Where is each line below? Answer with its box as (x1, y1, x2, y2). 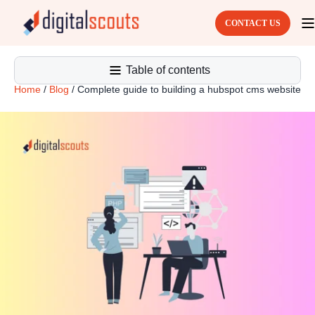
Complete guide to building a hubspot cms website (77, 84, 301, 95)
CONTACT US (225, 18, 281, 28)
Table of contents (126, 64, 210, 76)
